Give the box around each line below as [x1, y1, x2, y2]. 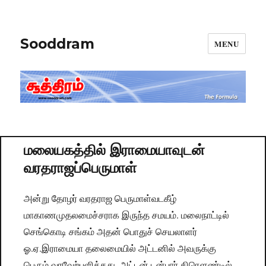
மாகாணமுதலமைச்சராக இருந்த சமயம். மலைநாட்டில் [24, 208, 230, 221]
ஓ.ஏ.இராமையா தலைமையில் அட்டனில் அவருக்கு [24, 242, 217, 255]
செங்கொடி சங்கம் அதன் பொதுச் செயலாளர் [24, 225, 198, 238]
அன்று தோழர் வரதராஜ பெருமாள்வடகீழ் [24, 192, 177, 205]
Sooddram [20, 35, 95, 52]
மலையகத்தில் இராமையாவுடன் [24, 139, 205, 160]
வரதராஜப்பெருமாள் [24, 157, 137, 178]
